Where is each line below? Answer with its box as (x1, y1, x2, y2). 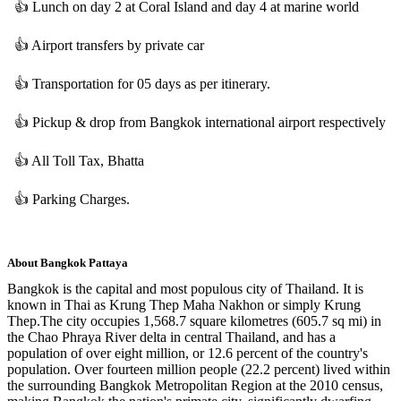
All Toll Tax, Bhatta (31, 152, 144, 168)
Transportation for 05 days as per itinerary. (32, 75, 270, 91)
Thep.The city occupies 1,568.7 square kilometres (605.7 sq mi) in (7, 312, 381, 328)
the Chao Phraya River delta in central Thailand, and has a (7, 328, 336, 345)
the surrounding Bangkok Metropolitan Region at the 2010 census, (7, 377, 383, 393)
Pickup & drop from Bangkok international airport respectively (32, 114, 386, 130)
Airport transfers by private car (31, 37, 204, 53)
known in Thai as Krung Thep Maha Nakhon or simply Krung (7, 296, 361, 312)
